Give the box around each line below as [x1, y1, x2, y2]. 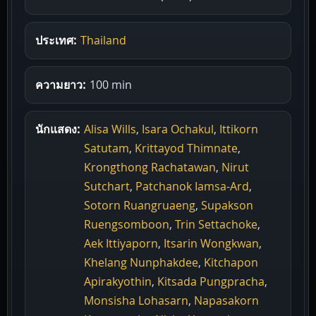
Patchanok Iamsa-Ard [135, 178, 249, 194]
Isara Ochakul [142, 121, 214, 137]
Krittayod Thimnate [135, 140, 238, 156]
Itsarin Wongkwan [164, 235, 259, 251]
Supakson [201, 197, 253, 213]
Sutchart [84, 178, 130, 194]
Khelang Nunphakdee [84, 254, 198, 270]
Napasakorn [194, 292, 259, 308]
